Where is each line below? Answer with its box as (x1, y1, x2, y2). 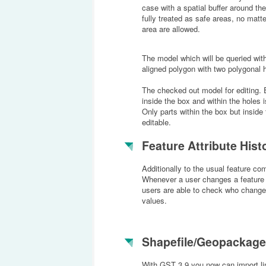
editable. (141, 116, 171, 128)
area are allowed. (141, 23, 200, 35)
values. (141, 194, 167, 206)
